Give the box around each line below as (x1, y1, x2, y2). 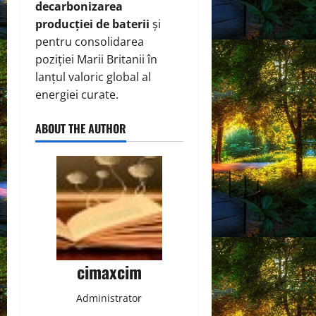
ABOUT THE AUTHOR (35, 119, 126, 137)
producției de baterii (35, 16, 150, 32)
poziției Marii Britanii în (35, 51, 157, 67)
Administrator (76, 291, 142, 305)
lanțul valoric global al (35, 68, 151, 85)
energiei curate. (35, 86, 119, 102)
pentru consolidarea (35, 33, 144, 49)
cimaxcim (76, 259, 142, 285)
